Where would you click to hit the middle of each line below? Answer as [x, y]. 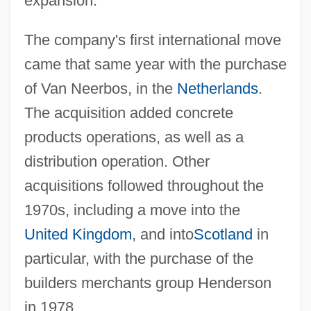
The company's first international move [152, 40]
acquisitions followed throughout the [144, 185]
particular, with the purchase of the [138, 258]
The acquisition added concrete [128, 112]
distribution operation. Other [117, 161]
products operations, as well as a [134, 137]
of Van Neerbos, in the [100, 88]
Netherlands [217, 88]
